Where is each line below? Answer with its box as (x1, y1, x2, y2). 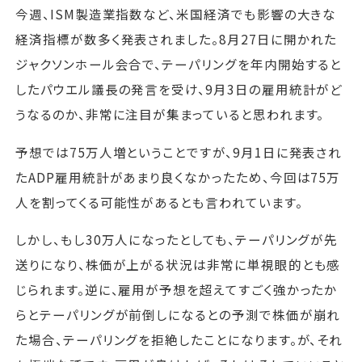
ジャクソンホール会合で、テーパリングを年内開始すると (15, 55, 343, 74)
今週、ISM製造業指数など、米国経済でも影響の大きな (15, 5, 337, 23)
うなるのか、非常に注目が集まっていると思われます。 (15, 105, 325, 124)
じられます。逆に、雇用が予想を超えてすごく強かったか (15, 280, 339, 299)
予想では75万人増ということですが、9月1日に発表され (15, 142, 343, 161)
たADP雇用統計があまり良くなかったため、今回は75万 (15, 167, 341, 186)
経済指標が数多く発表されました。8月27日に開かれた (15, 30, 338, 48)
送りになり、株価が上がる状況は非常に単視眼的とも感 (15, 255, 341, 274)
